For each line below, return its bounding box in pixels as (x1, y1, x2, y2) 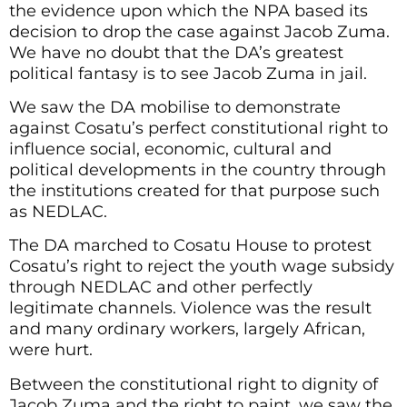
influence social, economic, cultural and (9, 139, 332, 160)
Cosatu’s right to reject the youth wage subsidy (9, 256, 394, 277)
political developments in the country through (9, 160, 386, 181)
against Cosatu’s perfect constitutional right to (9, 118, 388, 139)
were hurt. (9, 340, 93, 361)
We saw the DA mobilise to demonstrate (9, 97, 341, 118)
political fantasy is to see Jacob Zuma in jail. (9, 63, 367, 84)
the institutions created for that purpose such (9, 181, 380, 202)
